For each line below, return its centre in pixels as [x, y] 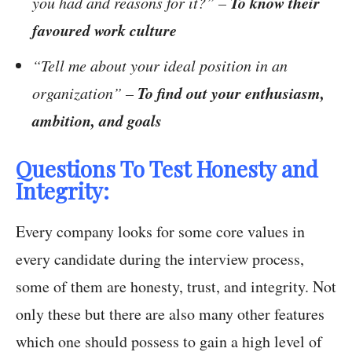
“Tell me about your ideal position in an [160, 66]
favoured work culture [104, 30]
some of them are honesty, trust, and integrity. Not [176, 287]
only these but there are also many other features [170, 314]
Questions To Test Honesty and [167, 169]
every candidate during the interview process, [160, 259]
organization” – [85, 93]
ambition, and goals [97, 121]
